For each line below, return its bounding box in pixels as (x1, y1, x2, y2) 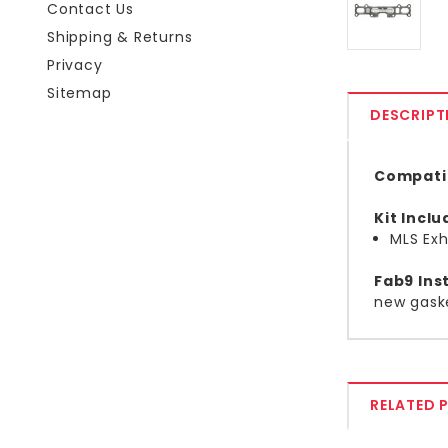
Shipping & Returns (47, 27, 193, 47)
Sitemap (47, 83, 112, 103)
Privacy (47, 55, 103, 75)
